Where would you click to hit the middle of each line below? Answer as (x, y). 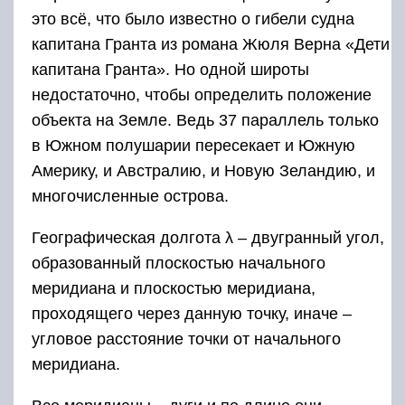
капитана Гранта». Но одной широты (170, 69)
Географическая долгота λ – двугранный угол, (208, 237)
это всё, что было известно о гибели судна (193, 19)
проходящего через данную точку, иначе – (192, 313)
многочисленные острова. (130, 196)
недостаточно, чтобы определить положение (202, 94)
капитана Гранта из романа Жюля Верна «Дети (211, 44)
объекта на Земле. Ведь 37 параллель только (205, 120)
